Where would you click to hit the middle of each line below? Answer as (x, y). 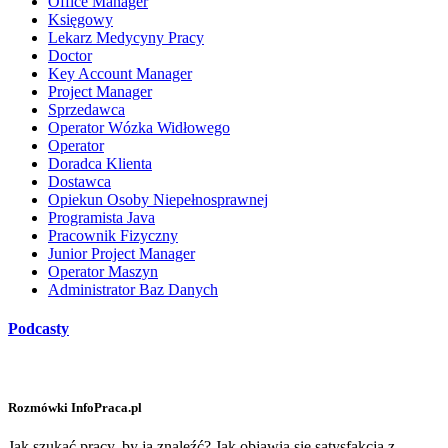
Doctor (70, 56)
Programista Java (101, 218)
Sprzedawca (86, 110)
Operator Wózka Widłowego (139, 128)
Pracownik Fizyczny (113, 236)
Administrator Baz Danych (133, 290)
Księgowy (80, 20)
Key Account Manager (120, 74)
